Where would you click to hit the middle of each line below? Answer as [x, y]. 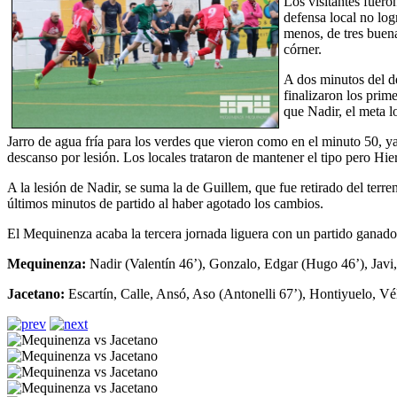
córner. [303, 49]
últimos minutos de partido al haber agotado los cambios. [165, 203]
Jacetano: [36, 293]
